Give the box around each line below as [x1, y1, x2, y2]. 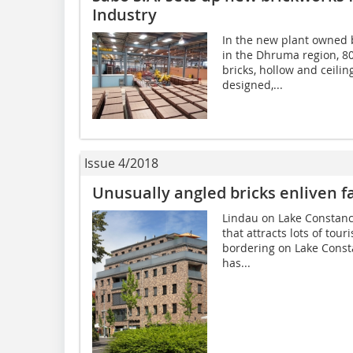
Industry [92, 3, 157, 25]
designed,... [221, 76, 283, 92]
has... [221, 255, 251, 270]
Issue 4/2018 [84, 154, 158, 172]
